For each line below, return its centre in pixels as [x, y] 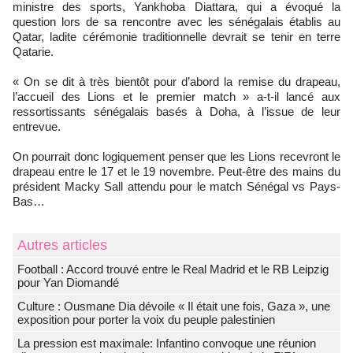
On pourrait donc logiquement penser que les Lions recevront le [176, 156]
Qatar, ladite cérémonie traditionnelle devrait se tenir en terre [176, 36]
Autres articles [62, 245]
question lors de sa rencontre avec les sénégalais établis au [176, 21]
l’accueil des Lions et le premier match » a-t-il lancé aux [176, 96]
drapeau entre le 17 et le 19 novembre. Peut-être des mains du [176, 171]
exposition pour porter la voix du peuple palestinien [146, 319]
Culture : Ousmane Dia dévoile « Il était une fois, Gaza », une [174, 306]
